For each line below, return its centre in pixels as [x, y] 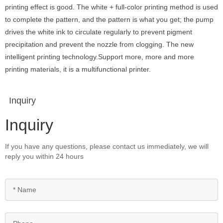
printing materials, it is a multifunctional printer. [78, 69]
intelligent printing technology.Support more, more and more [100, 57]
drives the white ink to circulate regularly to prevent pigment [99, 32]
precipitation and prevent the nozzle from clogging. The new [99, 44]
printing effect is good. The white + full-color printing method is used [111, 7]
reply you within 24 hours [44, 156]
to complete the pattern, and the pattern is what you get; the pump [109, 19]
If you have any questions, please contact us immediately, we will [107, 146]
